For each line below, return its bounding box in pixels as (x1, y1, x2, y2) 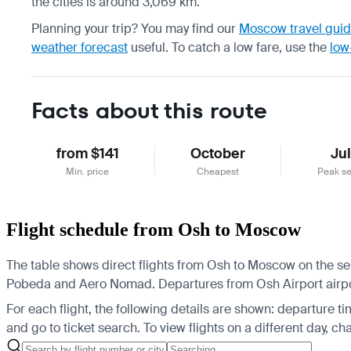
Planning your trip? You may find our (31, 20, 239, 37)
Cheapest (197, 165, 240, 178)
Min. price (66, 165, 110, 178)
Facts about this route (31, 95, 267, 126)
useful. (128, 38, 168, 56)
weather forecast (31, 38, 128, 56)
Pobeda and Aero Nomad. (6, 275, 155, 292)
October (190, 143, 246, 163)
